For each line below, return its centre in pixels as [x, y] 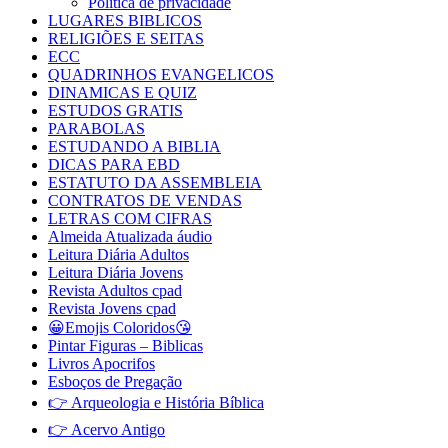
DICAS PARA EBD [114, 164]
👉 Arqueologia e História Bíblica [156, 402]
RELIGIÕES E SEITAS [126, 38]
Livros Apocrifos [101, 363]
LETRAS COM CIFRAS [130, 218]
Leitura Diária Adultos [118, 254]
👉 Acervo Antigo [106, 429]
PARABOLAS [96, 128]
